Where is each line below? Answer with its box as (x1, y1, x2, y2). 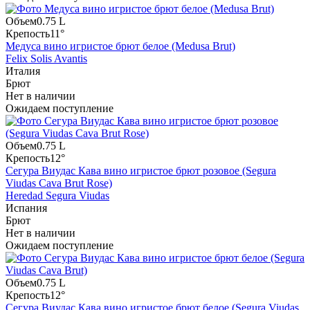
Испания (6, 202, 47, 215)
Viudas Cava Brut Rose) (6, 177, 112, 190)
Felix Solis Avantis (6, 53, 87, 65)
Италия (6, 65, 40, 77)
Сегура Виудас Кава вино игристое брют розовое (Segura (6, 165, 276, 177)
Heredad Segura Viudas (6, 190, 109, 202)
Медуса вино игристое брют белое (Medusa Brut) (6, 40, 235, 53)
